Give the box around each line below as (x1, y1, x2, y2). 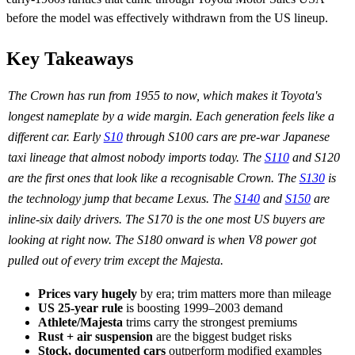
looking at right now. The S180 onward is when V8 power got (7, 233, 316, 247)
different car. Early (7, 130, 104, 144)
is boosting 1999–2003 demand (123, 301, 283, 315)
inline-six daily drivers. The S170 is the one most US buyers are (7, 212, 325, 227)
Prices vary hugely (38, 287, 137, 301)
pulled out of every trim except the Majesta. (7, 254, 223, 268)
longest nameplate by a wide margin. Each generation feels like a (7, 109, 334, 124)
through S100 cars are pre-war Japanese (122, 130, 330, 144)
